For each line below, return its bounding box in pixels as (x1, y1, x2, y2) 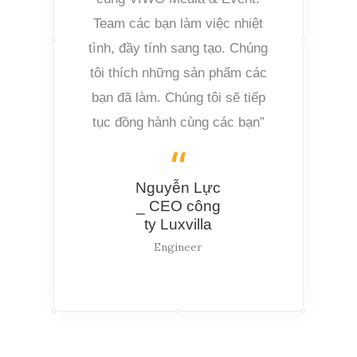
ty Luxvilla (144, 215, 213, 233)
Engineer (154, 240, 203, 255)
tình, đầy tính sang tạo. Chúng (88, 41, 269, 57)
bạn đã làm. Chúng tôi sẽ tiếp (91, 90, 265, 106)
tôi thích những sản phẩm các (89, 65, 267, 81)
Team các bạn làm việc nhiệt (93, 16, 264, 32)
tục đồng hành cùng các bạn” (92, 115, 265, 131)
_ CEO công (135, 197, 221, 214)
